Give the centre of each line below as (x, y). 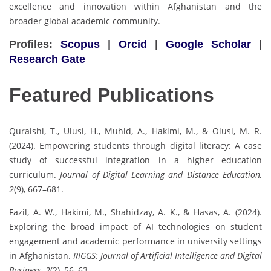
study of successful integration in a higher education (135, 160)
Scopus (80, 44)
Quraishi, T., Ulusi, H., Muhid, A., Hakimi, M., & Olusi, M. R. (135, 131)
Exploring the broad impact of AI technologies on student (135, 227)
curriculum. (35, 175)
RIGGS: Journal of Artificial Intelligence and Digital (168, 256)
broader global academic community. (85, 21)
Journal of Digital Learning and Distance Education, (161, 175)
